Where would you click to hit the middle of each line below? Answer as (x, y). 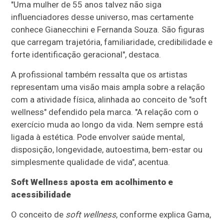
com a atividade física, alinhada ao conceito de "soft (109, 99)
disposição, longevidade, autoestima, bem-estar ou (107, 149)
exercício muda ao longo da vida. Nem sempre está (107, 124)
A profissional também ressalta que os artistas (99, 74)
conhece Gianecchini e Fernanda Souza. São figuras (108, 29)
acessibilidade (41, 194)
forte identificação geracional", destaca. (86, 54)
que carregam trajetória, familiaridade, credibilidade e (112, 42)
